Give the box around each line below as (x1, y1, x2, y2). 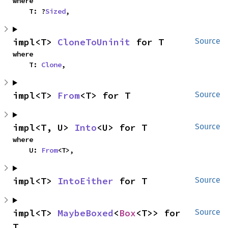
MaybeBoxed (58, 207, 113, 219)
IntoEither (58, 175, 113, 187)
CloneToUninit (58, 36, 130, 48)
